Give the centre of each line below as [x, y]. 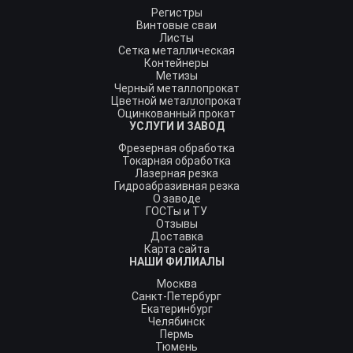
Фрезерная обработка [176, 148]
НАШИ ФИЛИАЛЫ [176, 262]
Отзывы [176, 224]
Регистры [176, 13]
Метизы [176, 76]
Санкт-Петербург [176, 296]
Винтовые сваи [176, 25]
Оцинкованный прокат [176, 113]
